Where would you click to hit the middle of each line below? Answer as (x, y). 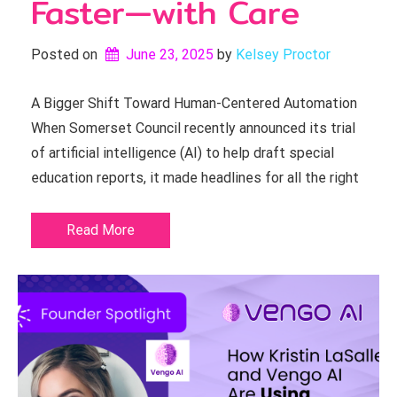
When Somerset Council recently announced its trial (193, 128)
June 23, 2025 (169, 54)
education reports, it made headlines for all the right (195, 178)
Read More (101, 230)
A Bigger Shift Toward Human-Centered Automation (194, 103)
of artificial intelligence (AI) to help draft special (183, 153)
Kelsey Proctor (283, 54)
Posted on (66, 54)
